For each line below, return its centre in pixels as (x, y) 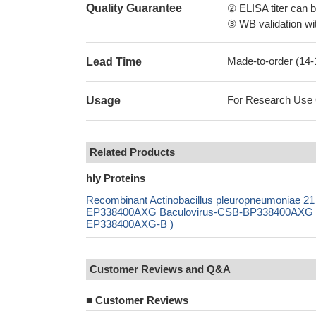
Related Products (132, 152)
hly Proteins (116, 178)
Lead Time (114, 62)
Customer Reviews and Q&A (160, 269)
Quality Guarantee (134, 8)
